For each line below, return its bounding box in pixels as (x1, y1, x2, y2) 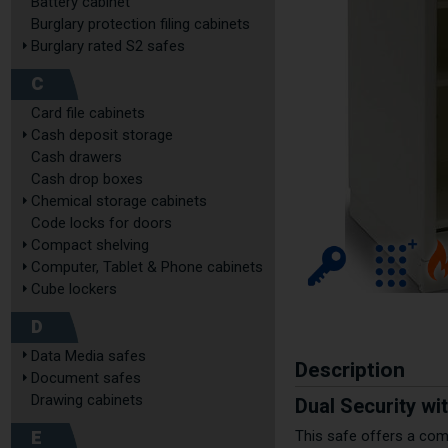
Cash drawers (31, 148, 122, 166)
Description (295, 355, 406, 386)
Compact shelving (31, 236, 149, 254)
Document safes (31, 369, 141, 387)
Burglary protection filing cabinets (31, 15, 250, 33)
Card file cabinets (31, 104, 145, 122)
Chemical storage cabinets (31, 192, 207, 210)
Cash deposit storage (31, 126, 173, 144)
